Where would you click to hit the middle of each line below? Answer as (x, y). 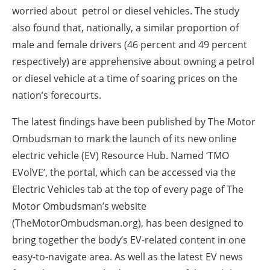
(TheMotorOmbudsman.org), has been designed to (128, 223)
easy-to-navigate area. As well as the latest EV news (127, 257)
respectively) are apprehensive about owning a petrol (133, 62)
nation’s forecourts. (57, 96)
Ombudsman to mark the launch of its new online (124, 139)
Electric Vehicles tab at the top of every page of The (128, 190)
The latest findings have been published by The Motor (134, 122)
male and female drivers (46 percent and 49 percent (130, 45)
